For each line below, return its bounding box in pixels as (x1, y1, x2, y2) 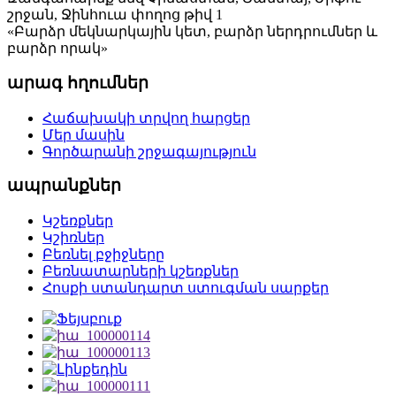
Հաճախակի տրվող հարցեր (42, 110, 250, 126)
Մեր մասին (42, 126, 125, 142)
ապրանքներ (7, 176, 121, 195)
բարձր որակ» (7, 41, 108, 57)
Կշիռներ (42, 230, 104, 246)
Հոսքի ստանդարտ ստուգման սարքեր (42, 280, 329, 296)
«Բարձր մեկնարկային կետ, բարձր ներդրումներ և (7, 24, 377, 40)
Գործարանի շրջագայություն (42, 143, 256, 159)
